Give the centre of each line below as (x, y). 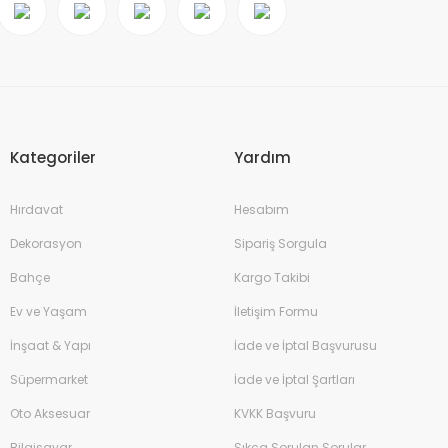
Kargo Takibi (272, 277)
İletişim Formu (276, 311)
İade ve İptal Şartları (294, 379)
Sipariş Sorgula (280, 243)
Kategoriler (53, 157)
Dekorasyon (46, 243)
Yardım (262, 157)
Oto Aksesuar (50, 413)
